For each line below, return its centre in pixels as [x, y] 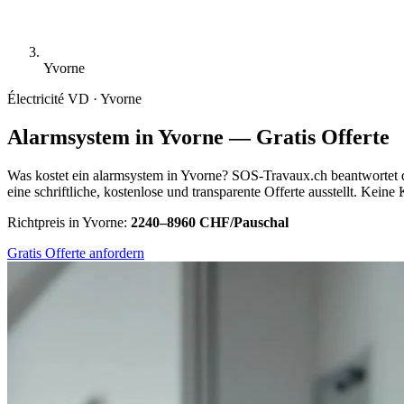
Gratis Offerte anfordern [76, 252]
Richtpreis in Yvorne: [69, 222]
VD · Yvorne [105, 99]
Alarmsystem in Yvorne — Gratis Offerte [198, 137]
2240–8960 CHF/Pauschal [210, 222]
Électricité [36, 99]
